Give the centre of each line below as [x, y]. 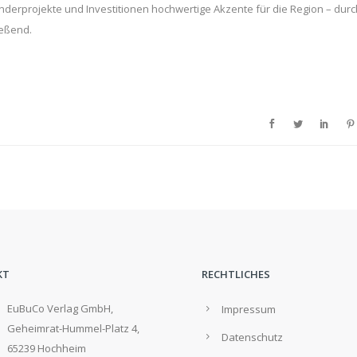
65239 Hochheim [46, 348]
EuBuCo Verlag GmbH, [60, 308]
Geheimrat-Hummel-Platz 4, [73, 328]
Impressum [249, 309]
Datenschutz [252, 337]
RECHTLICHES [236, 274]
